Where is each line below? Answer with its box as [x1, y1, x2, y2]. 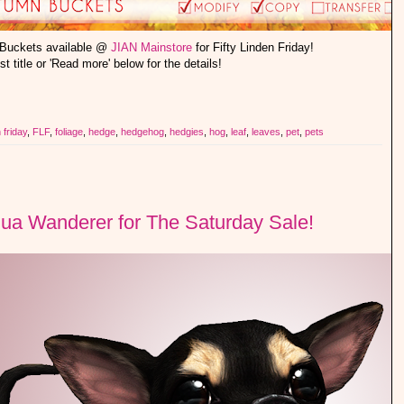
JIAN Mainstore [111, 40, 192, 54]
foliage [55, 125, 83, 137]
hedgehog [121, 125, 164, 137]
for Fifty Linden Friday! [192, 40, 317, 54]
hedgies [170, 125, 204, 137]
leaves [252, 125, 280, 137]
